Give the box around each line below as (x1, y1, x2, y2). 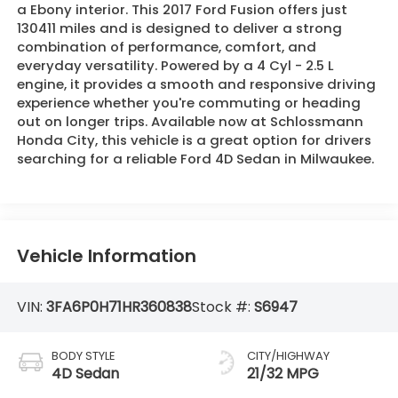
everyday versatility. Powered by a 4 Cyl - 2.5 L (16, 56, 334, 76)
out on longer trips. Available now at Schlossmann (16, 112, 363, 131)
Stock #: (191, 296, 254, 317)
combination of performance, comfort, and (16, 37, 316, 57)
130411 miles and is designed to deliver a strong (16, 19, 342, 38)
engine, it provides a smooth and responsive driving (16, 75, 376, 94)
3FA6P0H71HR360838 (45, 296, 192, 317)
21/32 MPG (247, 363, 319, 385)
